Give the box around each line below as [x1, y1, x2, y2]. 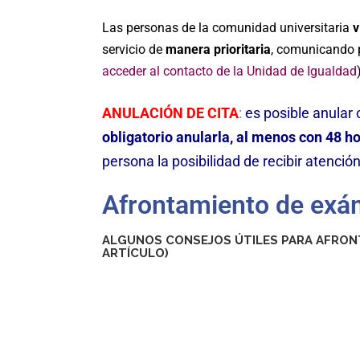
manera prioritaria [166, 42, 271, 57]
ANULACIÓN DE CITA [102, 104, 239, 121]
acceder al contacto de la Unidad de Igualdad [102, 63, 357, 79]
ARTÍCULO [102, 246, 165, 260]
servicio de [102, 42, 166, 57]
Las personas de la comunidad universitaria [102, 20, 353, 35]
